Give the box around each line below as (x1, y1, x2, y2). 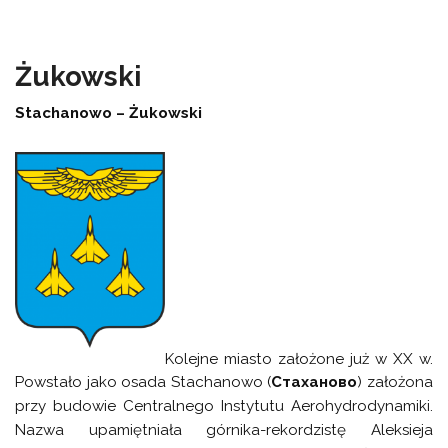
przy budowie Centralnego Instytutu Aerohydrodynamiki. (15, 397, 433, 416)
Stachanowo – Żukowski (15, 104, 203, 123)
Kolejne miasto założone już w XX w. (165, 349, 433, 368)
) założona (357, 373, 433, 392)
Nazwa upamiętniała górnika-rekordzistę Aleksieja (15, 421, 433, 440)
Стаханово (271, 373, 358, 392)
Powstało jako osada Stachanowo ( (15, 373, 272, 392)
